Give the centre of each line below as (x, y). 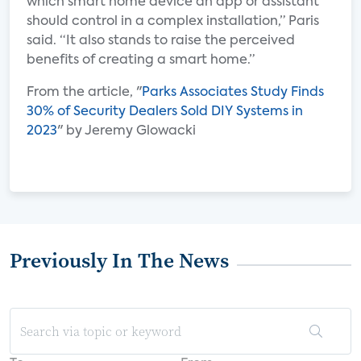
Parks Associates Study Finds (233, 93)
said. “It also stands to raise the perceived (161, 41)
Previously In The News (119, 260)
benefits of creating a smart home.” (141, 60)
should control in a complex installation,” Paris (173, 22)
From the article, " (84, 93)
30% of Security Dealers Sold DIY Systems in (165, 112)
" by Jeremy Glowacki (127, 131)
